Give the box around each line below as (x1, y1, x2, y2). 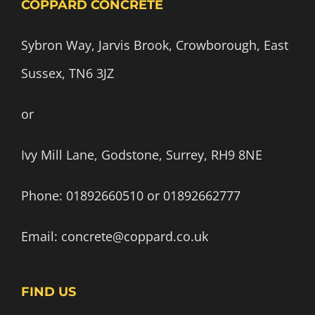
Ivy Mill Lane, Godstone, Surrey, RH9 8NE (21, 146, 262, 164)
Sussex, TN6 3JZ (21, 65, 114, 82)
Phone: (21, 187, 66, 205)
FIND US (21, 284, 76, 300)
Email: (21, 228, 61, 245)
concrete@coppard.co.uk (61, 228, 208, 245)
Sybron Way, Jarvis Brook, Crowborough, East (21, 37, 288, 54)
